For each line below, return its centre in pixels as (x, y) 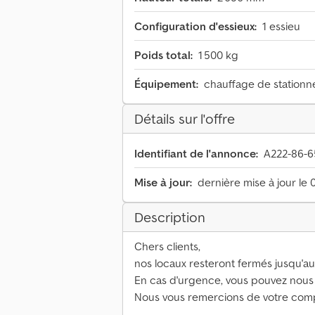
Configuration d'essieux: (195, 26)
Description (170, 218)
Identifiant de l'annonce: (196, 154)
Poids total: (163, 55)
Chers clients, (167, 246)
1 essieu (281, 26)
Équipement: (166, 84)
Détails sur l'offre (185, 119)
